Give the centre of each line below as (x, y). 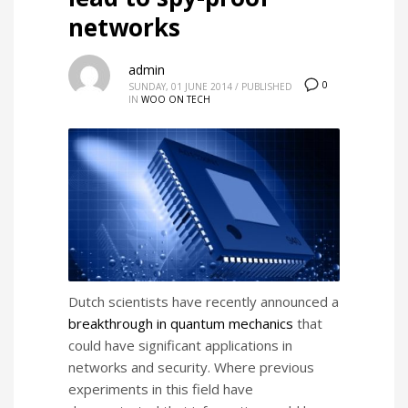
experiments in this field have (161, 389)
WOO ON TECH (176, 99)
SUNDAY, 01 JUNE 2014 (180, 87)
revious (291, 367)
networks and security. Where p (168, 367)
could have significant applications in (180, 346)
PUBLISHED (267, 87)
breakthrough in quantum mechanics (181, 324)
